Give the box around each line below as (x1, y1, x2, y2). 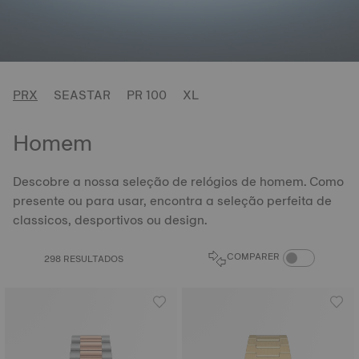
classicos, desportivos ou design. (13, 209, 207, 231)
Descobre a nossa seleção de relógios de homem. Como (13, 171, 344, 192)
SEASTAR (54, 84, 111, 106)
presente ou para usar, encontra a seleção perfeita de (13, 190, 332, 212)
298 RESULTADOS (44, 251, 123, 267)
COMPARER (227, 248, 280, 264)
